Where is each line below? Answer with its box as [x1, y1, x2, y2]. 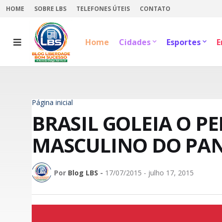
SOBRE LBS [34, 4, 66, 13]
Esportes [166, 37, 201, 48]
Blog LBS [68, 167, 98, 177]
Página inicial [32, 98, 73, 107]
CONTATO [140, 4, 170, 13]
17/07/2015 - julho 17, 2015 [105, 167, 194, 177]
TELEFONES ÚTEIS [76, 4, 130, 13]
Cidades [119, 37, 151, 48]
